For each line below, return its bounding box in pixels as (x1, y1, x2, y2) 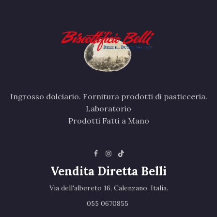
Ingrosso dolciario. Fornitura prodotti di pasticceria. (10, 91, 207, 101)
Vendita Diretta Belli (50, 163, 167, 179)
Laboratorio (86, 103, 131, 113)
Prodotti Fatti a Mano (68, 115, 149, 125)
